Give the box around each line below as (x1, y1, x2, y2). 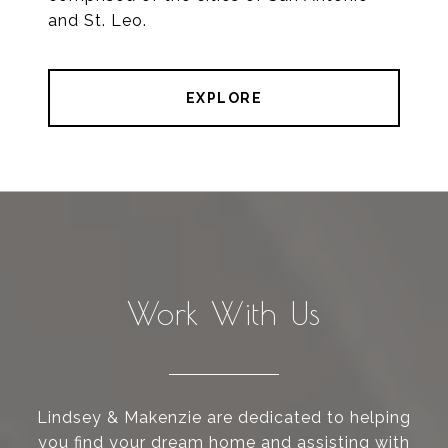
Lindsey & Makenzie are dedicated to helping (37, 408, 411, 428)
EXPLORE (185, 90, 263, 107)
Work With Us (127, 294, 321, 333)
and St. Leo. (48, 11, 147, 31)
